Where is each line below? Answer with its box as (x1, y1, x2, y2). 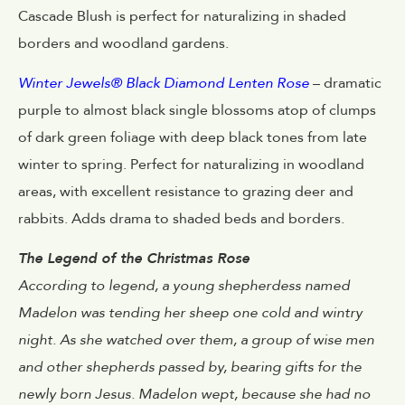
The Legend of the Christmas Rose (18, 249, 250, 269)
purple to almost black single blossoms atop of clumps (18, 99, 376, 120)
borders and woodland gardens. (18, 33, 229, 53)
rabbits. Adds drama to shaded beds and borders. (18, 208, 344, 229)
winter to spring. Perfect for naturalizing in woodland (18, 154, 364, 174)
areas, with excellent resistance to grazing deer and (18, 181, 353, 202)
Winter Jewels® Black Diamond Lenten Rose (18, 72, 313, 93)
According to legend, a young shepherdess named (18, 276, 350, 297)
